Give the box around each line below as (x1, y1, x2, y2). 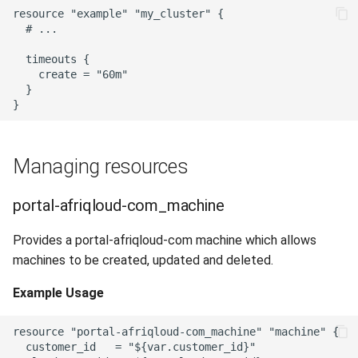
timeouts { (13, 52, 89, 66)
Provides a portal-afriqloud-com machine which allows (13, 233, 316, 248)
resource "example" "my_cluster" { (13, 6, 224, 20)
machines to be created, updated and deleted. (13, 253, 273, 268)
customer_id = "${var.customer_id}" (13, 340, 256, 353)
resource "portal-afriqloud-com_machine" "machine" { (13, 324, 339, 338)
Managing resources (13, 155, 189, 178)
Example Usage (13, 285, 104, 300)
